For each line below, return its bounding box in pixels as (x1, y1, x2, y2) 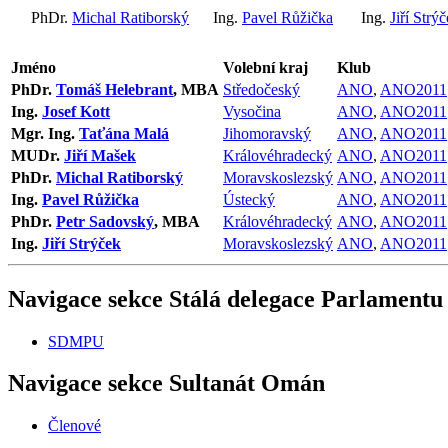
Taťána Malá (79, 124, 169, 142)
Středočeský (223, 80, 300, 98)
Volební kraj (223, 58, 308, 76)
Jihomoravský (223, 124, 311, 142)
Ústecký (223, 190, 275, 208)
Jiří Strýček (42, 234, 121, 252)
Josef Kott (42, 102, 110, 120)
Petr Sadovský (56, 212, 154, 230)
